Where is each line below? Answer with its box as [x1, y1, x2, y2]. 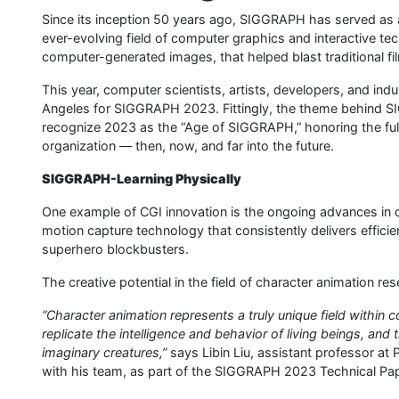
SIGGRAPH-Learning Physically [42, 171, 241, 186]
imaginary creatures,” [42, 345, 167, 360]
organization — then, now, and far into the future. [42, 138, 334, 153]
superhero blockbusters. [42, 241, 189, 256]
